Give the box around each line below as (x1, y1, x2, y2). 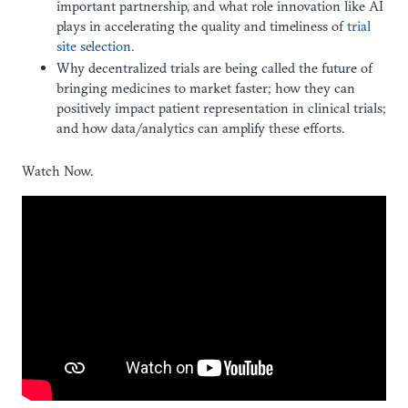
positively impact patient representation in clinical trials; (56, 98, 386, 117)
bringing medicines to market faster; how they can (56, 78, 355, 97)
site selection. (56, 36, 135, 55)
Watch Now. (22, 162, 94, 180)
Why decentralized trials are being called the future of (56, 58, 372, 76)
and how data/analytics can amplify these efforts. (56, 118, 345, 137)
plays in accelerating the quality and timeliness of (56, 16, 347, 35)
